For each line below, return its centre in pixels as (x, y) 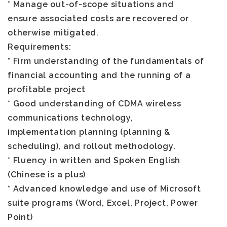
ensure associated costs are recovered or (98, 18)
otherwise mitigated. (53, 33)
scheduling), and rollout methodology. (92, 146)
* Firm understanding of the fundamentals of (106, 61)
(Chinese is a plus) (47, 175)
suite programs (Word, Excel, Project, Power (103, 203)
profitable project (47, 89)
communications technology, (70, 118)
